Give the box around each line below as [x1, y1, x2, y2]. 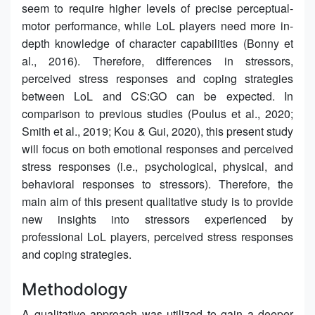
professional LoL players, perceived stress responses [22, 228, 293, 245]
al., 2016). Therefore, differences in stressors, [22, 52, 293, 69]
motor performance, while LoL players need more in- [22, 17, 293, 34]
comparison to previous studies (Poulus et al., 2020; [22, 105, 293, 122]
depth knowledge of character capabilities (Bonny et [22, 34, 293, 51]
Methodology [22, 278, 128, 300]
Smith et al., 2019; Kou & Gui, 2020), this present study [22, 122, 293, 139]
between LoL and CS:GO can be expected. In [22, 87, 293, 104]
